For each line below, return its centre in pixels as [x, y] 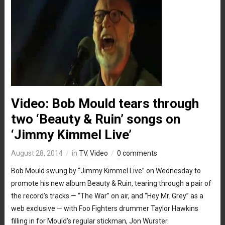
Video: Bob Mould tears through [105, 103]
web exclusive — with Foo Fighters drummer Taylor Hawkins [104, 208]
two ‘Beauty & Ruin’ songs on [95, 119]
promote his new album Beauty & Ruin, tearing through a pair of [111, 183]
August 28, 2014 [37, 153]
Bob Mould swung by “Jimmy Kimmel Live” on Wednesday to [106, 171]
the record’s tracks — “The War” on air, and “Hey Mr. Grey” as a [107, 196]
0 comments [137, 153]
